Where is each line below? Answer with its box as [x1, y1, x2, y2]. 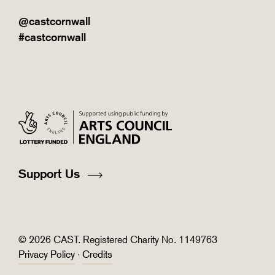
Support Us [18, 166, 83, 181]
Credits [82, 249, 112, 260]
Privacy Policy [18, 249, 75, 260]
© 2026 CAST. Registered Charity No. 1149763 [18, 234, 217, 246]
